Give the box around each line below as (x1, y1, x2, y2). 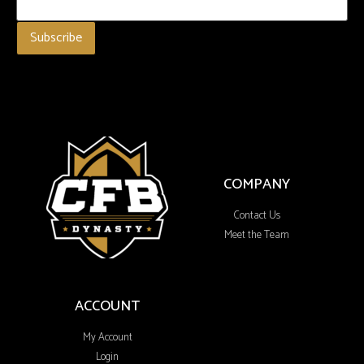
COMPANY (223, 172, 290, 197)
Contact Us (233, 207, 280, 225)
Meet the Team (224, 227, 289, 245)
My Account (82, 329, 132, 347)
